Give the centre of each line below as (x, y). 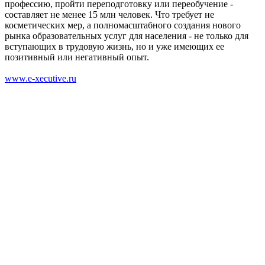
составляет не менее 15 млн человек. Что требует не (109, 14)
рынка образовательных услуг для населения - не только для (127, 35)
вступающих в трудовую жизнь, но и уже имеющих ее (114, 46)
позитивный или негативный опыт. (77, 57)
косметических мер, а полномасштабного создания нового (123, 25)
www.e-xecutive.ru (41, 78)
